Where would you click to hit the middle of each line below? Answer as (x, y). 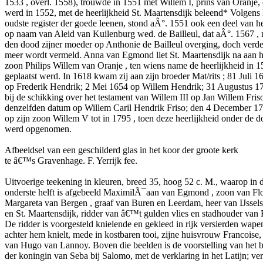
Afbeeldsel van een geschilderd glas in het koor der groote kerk (122, 150)
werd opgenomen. (38, 129)
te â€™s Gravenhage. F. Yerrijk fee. (71, 161)
